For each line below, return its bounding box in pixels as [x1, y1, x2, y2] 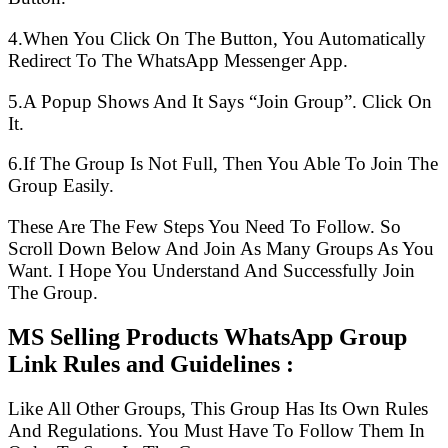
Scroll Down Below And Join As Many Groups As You [8, 238, 434, 259]
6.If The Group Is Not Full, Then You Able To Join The [8, 153, 438, 175]
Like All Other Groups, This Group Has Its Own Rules [8, 397, 428, 419]
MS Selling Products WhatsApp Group [8, 323, 407, 350]
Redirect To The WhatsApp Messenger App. [8, 50, 348, 72]
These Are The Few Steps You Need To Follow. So [8, 216, 401, 237]
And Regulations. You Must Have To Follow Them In [8, 419, 425, 441]
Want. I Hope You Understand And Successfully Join [8, 260, 415, 281]
